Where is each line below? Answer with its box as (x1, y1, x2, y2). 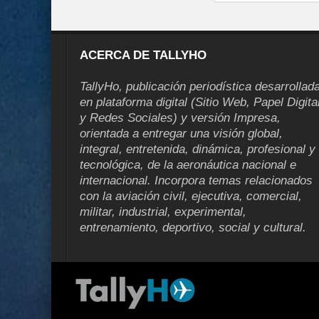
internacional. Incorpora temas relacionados (80, 173, 313, 187)
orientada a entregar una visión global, (80, 126, 283, 140)
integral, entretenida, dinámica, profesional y (80, 142, 315, 156)
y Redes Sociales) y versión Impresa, (80, 110, 281, 125)
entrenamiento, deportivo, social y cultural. (80, 220, 306, 234)
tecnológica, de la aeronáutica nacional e (80, 157, 296, 172)
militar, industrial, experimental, (80, 204, 246, 219)
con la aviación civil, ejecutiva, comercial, (80, 189, 302, 203)
